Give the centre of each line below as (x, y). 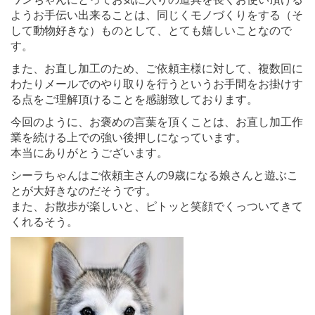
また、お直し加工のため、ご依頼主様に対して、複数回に (157, 68)
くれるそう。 (44, 221)
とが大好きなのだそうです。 (84, 191)
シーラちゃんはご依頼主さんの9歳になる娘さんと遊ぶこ (154, 175)
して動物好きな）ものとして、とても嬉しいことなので (151, 30)
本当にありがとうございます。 (89, 153)
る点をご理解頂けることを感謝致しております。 (134, 99)
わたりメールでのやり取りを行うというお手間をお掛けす (157, 84)
